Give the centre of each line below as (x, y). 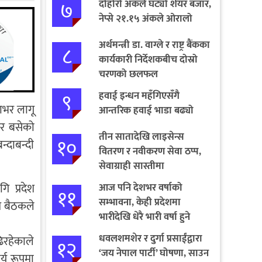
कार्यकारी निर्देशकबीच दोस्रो (148, 59)
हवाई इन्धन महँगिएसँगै (139, 96)
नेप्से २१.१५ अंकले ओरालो (145, 18)
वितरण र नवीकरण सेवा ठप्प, (150, 151)
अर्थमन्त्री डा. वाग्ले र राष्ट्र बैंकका (154, 45)
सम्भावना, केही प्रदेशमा (139, 202)
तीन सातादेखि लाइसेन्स (141, 137)
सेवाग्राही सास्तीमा (131, 166)
